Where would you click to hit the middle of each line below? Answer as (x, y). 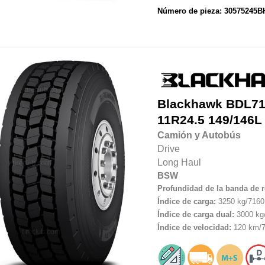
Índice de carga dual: (195, 215)
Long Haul (179, 163)
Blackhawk (190, 104)
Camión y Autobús (199, 135)
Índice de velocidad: (194, 228)
